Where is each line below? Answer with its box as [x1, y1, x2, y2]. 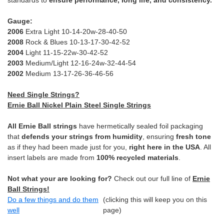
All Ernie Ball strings [7, 122, 77, 130]
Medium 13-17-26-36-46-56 [23, 69, 113, 78]
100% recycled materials [96, 153, 178, 162]
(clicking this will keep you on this [103, 195, 207, 204]
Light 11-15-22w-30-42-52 [23, 48, 108, 57]
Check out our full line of [112, 174, 192, 183]
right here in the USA [129, 143, 200, 151]
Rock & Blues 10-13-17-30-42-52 [23, 38, 130, 46]
